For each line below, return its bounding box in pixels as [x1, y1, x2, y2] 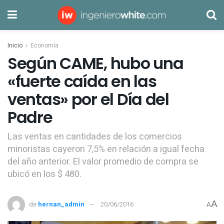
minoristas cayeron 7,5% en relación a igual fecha [7, 142, 204, 156]
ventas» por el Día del [7, 88, 169, 110]
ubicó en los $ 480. [7, 167, 81, 181]
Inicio [7, 41, 22, 50]
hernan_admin [38, 199, 84, 209]
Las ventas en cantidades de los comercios [7, 129, 182, 143]
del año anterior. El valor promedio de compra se [7, 154, 198, 168]
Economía [30, 41, 58, 50]
